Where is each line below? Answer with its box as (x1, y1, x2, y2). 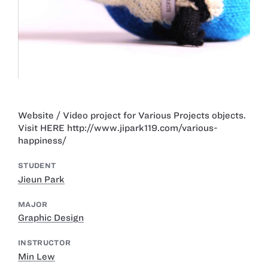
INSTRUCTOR (18, 239, 71, 247)
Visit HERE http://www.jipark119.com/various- (18, 123, 218, 133)
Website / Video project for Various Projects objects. (18, 111, 246, 121)
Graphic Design (18, 213, 84, 223)
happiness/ (18, 136, 66, 146)
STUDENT (18, 161, 56, 169)
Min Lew (18, 252, 55, 262)
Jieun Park (18, 174, 65, 184)
